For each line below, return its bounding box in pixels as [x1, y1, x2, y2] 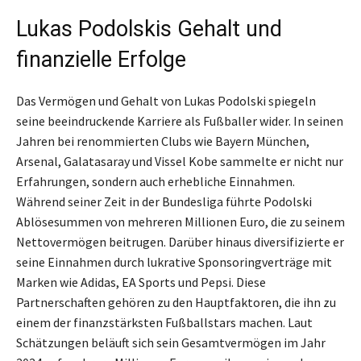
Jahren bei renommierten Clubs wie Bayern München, [16, 133, 309, 150]
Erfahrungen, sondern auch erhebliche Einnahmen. [16, 173, 295, 190]
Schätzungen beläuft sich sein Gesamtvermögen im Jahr [16, 334, 326, 351]
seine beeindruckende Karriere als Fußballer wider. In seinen [16, 113, 343, 130]
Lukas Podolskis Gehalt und [16, 16, 282, 43]
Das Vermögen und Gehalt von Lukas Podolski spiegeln [16, 93, 316, 110]
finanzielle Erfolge [16, 47, 186, 73]
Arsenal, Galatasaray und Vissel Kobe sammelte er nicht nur [16, 153, 343, 170]
